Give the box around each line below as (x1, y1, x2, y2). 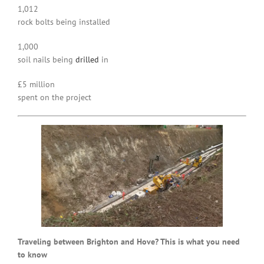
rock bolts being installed (18, 16, 110, 27)
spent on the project (18, 92, 91, 103)
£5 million (18, 79, 55, 90)
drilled (75, 54, 99, 65)
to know (18, 249, 47, 260)
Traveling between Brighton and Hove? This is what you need (18, 236, 240, 247)
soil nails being (18, 54, 75, 65)
